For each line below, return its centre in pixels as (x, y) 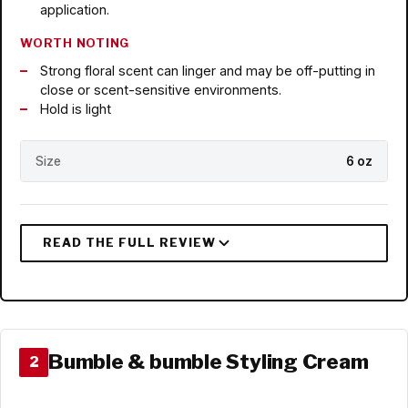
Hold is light (75, 109)
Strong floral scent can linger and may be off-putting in (207, 71)
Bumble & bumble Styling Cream (209, 362)
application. (74, 10)
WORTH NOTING (75, 44)
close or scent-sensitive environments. (160, 90)
